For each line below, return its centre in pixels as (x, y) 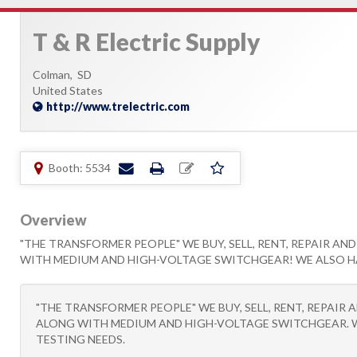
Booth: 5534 (80, 168)
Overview (53, 220)
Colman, (55, 75)
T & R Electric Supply (147, 41)
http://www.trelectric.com (118, 106)
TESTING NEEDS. (80, 339)
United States (68, 90)
